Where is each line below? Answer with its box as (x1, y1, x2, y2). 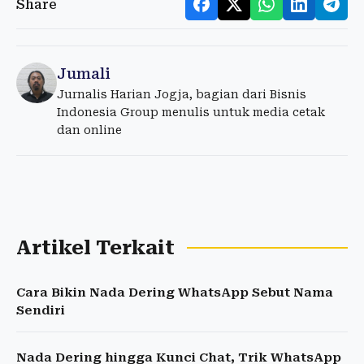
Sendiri (16, 303, 65, 318)
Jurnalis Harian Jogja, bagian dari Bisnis (57, 88, 306, 102)
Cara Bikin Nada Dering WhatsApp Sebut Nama (16, 285, 333, 301)
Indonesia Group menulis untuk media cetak (57, 106, 325, 119)
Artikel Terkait (16, 236, 175, 260)
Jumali (57, 65, 110, 83)
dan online (57, 123, 122, 137)
